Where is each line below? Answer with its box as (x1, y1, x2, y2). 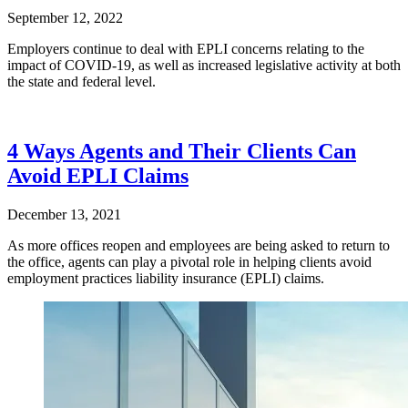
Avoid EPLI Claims (7, 164, 189, 188)
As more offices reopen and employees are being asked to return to (7, 237, 390, 253)
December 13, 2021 (7, 206, 121, 222)
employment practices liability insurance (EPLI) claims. (7, 270, 324, 286)
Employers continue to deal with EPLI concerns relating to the (7, 41, 364, 57)
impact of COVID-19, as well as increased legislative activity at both (7, 57, 401, 74)
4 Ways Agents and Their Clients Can (7, 139, 356, 163)
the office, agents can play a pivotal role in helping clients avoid (7, 253, 372, 270)
